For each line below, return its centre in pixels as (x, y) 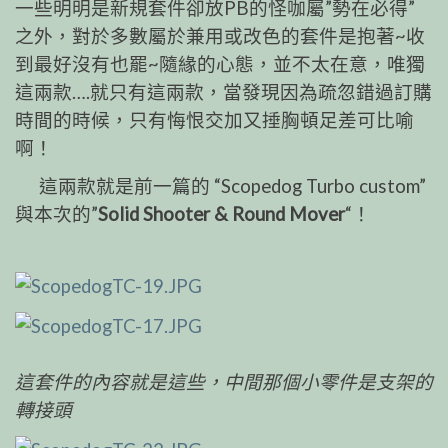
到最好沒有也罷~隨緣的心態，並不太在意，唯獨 (220, 64)
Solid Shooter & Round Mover (221, 214)
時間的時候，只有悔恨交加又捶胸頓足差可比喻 (214, 120)
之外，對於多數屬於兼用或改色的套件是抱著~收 (220, 36)
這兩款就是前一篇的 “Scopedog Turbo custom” (220, 186)
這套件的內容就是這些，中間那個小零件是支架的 (224, 381)
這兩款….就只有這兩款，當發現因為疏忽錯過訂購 (223, 92)
